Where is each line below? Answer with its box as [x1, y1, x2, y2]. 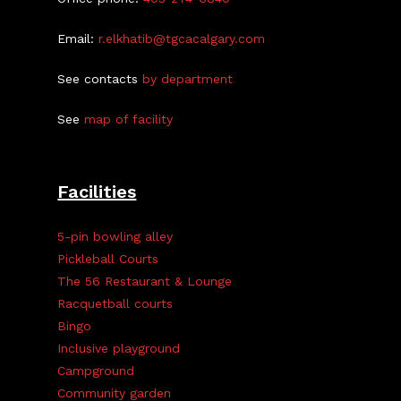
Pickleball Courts [57, 252, 159, 266]
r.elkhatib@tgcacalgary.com [98, 31, 266, 46]
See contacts [57, 72, 143, 86]
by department [142, 72, 234, 86]
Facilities [57, 181, 137, 202]
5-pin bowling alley [57, 229, 174, 243]
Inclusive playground [57, 341, 181, 355]
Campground [57, 363, 135, 378]
